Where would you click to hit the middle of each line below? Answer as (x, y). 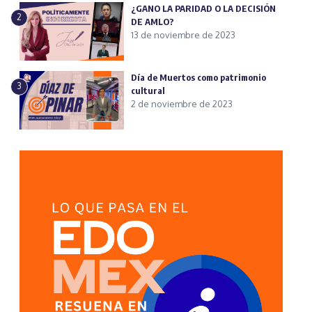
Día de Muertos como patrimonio (198, 78)
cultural (148, 91)
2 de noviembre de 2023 (182, 104)
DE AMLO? (154, 21)
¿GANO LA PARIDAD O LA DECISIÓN (203, 8)
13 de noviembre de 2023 (183, 34)
